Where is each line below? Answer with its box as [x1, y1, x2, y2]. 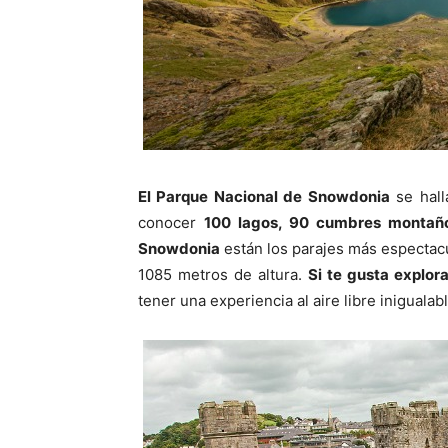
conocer [138, 213, 204, 232]
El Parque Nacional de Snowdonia [138, 187, 390, 206]
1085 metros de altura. [138, 265, 309, 284]
